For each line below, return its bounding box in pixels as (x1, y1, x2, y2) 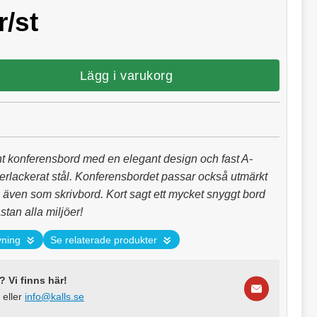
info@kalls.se (25, 291, 84, 302)
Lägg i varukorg (79, 68, 173, 83)
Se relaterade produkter (50, 235, 157, 246)
